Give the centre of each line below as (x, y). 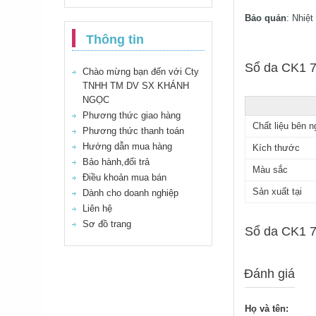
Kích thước (276, 148)
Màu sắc (270, 170)
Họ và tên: (267, 309)
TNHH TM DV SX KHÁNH (136, 86)
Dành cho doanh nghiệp (130, 193)
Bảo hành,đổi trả (116, 162)
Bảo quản (266, 18)
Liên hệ (97, 208)
